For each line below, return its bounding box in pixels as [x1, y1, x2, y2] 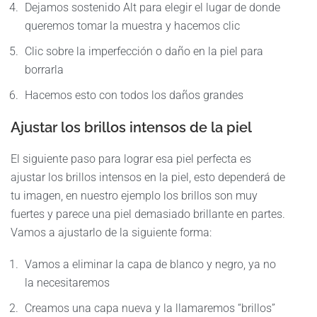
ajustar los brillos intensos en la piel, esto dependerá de [11, 171, 285, 185]
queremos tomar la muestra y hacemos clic [25, 19, 240, 33]
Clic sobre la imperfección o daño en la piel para [25, 45, 263, 59]
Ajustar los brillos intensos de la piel [11, 119, 252, 137]
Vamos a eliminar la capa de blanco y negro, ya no [25, 258, 276, 272]
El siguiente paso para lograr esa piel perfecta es [11, 152, 251, 166]
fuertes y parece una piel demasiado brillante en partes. [11, 207, 285, 221]
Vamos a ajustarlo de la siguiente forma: [11, 226, 212, 240]
